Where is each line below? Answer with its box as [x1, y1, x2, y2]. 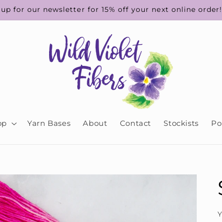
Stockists [164, 119, 199, 128]
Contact [119, 119, 152, 128]
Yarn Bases [27, 119, 71, 128]
